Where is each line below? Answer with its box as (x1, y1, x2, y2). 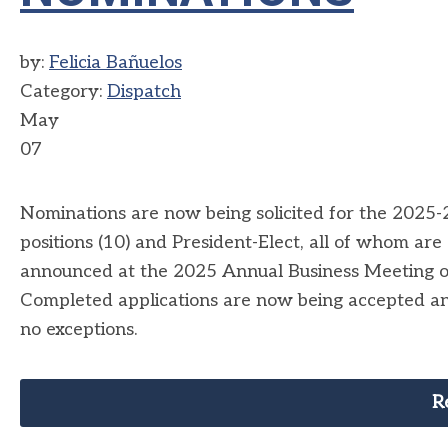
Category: (20, 81, 107, 102)
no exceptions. (20, 319, 137, 340)
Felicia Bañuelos (49, 52, 182, 73)
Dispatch (107, 81, 181, 102)
